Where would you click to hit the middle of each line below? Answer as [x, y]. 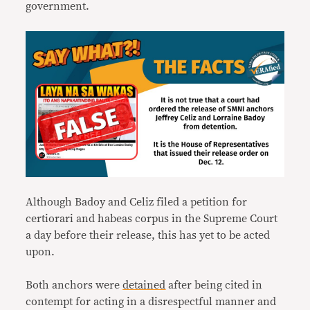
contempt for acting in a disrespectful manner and [151, 301]
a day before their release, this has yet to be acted [148, 235]
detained [144, 285]
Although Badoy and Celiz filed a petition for [137, 202]
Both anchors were [74, 285]
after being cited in [214, 285]
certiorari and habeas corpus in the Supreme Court [152, 218]
